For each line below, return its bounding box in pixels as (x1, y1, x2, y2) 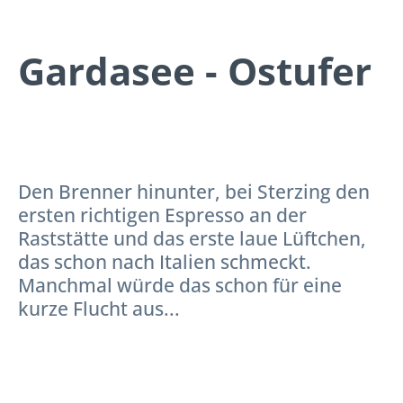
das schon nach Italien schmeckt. (18, 248, 311, 274)
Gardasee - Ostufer (18, 45, 372, 96)
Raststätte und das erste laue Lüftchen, (18, 225, 366, 251)
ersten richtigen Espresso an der (18, 201, 307, 228)
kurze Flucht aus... (18, 295, 180, 321)
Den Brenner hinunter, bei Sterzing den (18, 178, 370, 204)
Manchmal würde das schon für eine (18, 272, 342, 298)
